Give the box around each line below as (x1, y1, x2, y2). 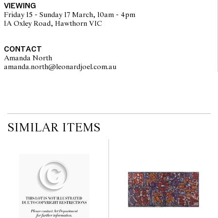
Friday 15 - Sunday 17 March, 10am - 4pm (3, 11, 135, 20)
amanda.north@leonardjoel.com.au (3, 63, 212, 72)
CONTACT (3, 44, 42, 54)
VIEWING (3, 1, 36, 11)
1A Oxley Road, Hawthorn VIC (3, 19, 102, 29)
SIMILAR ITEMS (7, 121, 100, 136)
